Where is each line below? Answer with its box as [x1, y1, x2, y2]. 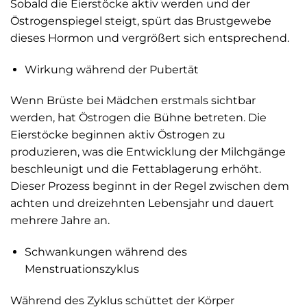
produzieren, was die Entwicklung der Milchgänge [10, 145, 286, 159]
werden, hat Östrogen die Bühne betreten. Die [10, 111, 267, 125]
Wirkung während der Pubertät [24, 62, 199, 76]
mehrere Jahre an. [10, 214, 110, 228]
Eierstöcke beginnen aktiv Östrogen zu [10, 128, 225, 142]
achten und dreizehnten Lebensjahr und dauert [10, 197, 274, 210]
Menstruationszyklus [24, 262, 139, 276]
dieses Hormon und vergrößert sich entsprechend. [10, 31, 289, 45]
